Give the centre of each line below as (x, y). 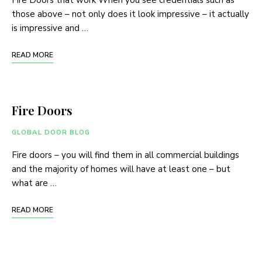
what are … (34, 183)
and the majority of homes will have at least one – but (121, 169)
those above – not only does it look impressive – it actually (130, 14)
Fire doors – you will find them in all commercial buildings (125, 155)
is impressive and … (50, 28)
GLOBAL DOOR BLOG (51, 133)
